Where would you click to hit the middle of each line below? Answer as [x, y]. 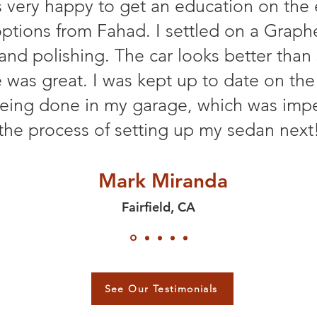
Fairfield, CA [158, 207]
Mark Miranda [163, 180]
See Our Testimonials [161, 289]
